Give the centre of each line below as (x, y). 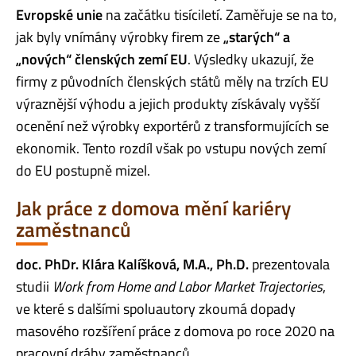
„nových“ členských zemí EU (102, 60)
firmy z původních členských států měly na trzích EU (172, 82)
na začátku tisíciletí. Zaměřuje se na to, (220, 15)
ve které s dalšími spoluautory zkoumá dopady (156, 308)
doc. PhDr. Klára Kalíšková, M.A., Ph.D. (132, 264)
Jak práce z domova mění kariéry (153, 209)
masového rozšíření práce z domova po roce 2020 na (175, 331)
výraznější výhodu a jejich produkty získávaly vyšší (168, 104)
